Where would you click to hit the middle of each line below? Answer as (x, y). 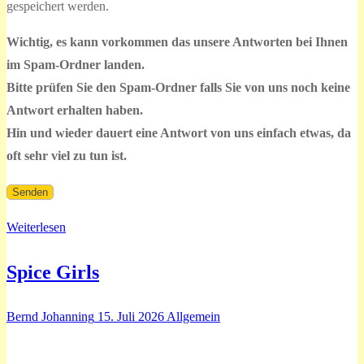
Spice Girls (53, 272)
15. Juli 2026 (131, 316)
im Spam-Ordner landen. (76, 65)
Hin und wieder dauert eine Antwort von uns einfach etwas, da (179, 133)
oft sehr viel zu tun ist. (67, 156)
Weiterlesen (36, 227)
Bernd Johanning (50, 316)
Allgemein (192, 316)
